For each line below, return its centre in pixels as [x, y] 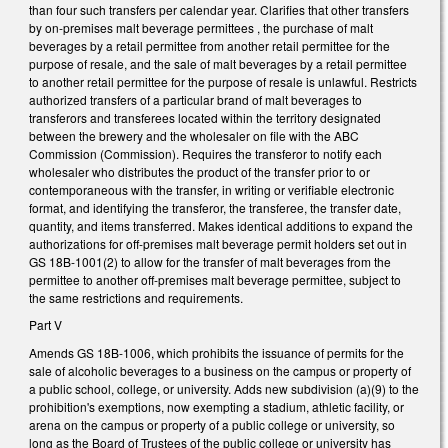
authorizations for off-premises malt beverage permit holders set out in [218, 243]
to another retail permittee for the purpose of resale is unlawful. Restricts [223, 81]
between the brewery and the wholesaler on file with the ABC [194, 135]
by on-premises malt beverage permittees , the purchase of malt [201, 27]
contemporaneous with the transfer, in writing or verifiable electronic [211, 189]
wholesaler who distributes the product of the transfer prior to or [199, 171]
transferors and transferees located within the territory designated [205, 117]
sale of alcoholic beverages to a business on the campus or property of [220, 370]
